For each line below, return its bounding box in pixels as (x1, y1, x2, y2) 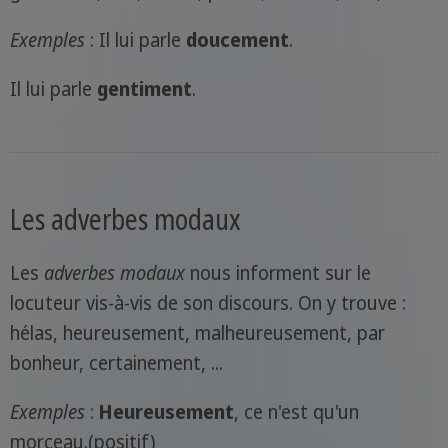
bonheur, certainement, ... (9, 350, 223, 377)
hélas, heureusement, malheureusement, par (9, 320, 385, 347)
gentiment (96, 76, 192, 103)
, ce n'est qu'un (233, 399, 359, 426)
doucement (185, 27, 289, 54)
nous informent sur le (184, 260, 371, 287)
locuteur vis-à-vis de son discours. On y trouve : (9, 290, 406, 317)
